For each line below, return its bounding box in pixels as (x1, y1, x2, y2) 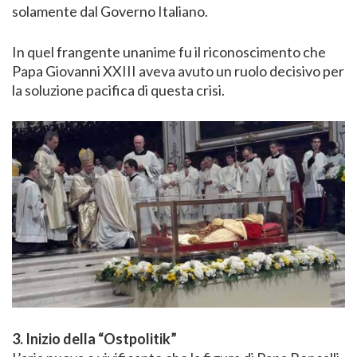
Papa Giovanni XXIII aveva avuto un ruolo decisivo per (12, 62, 344, 80)
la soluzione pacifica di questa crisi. (12, 81, 225, 100)
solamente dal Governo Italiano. (12, 2, 208, 21)
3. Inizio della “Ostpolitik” (12, 329, 177, 347)
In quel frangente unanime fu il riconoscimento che (12, 43, 326, 61)
